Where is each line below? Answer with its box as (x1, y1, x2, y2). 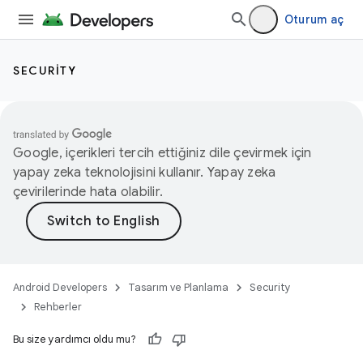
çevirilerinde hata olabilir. (13, 184, 163, 200)
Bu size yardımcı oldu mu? (13, 332, 136, 346)
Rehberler (34, 300, 82, 314)
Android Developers (13, 280, 107, 294)
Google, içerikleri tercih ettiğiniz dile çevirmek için (13, 145, 312, 161)
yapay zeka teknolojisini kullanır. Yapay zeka (13, 164, 276, 181)
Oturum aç (284, 12, 344, 27)
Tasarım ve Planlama (128, 280, 228, 294)
